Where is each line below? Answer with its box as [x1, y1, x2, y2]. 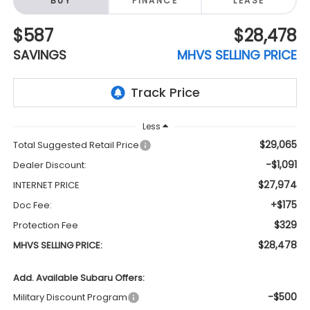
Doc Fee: [12, 199, 52, 212]
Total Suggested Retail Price [12, 138, 139, 152]
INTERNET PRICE [12, 179, 80, 192]
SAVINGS [12, 46, 66, 64]
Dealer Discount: [12, 158, 86, 172]
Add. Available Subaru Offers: [12, 271, 145, 285]
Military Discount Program [12, 291, 127, 304]
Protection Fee [12, 219, 78, 232]
